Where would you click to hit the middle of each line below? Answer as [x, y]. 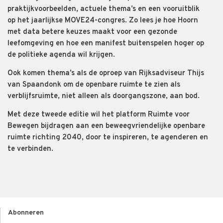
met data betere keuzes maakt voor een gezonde [92, 32]
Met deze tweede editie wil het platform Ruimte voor [99, 115]
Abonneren [26, 213]
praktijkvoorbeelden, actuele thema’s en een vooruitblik [104, 9]
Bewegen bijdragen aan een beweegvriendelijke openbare [106, 126]
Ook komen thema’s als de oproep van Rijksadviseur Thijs [106, 74]
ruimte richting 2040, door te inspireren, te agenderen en [108, 138]
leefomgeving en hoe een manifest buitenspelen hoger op [106, 44]
